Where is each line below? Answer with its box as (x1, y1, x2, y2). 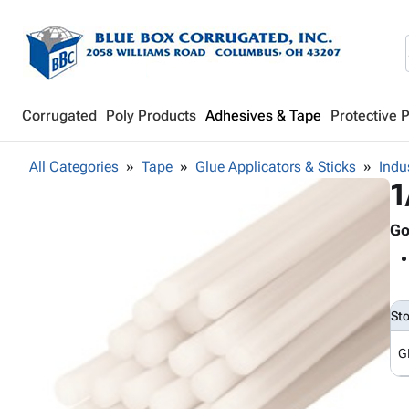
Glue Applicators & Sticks (195, 158, 356, 175)
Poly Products (106, 107, 196, 124)
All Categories (29, 158, 119, 175)
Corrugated (22, 107, 97, 124)
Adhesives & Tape (205, 107, 321, 124)
